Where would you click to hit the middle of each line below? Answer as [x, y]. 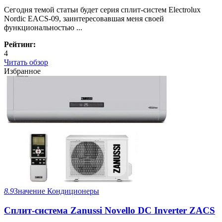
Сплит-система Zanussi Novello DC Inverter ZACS [110, 210]
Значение [29, 191]
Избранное [22, 71]
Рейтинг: [20, 45]
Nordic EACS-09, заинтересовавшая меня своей [84, 19]
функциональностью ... [43, 28]
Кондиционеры [73, 191]
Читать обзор [26, 62]
